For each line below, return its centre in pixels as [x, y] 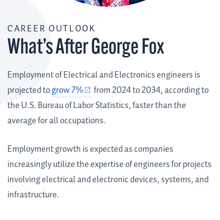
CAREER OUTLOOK [52, 29]
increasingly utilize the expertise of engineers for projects [110, 165]
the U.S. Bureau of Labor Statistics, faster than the [97, 106]
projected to [29, 91]
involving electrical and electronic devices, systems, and [108, 180]
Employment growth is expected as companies [90, 150]
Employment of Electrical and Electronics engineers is [104, 75]
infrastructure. [33, 195]
